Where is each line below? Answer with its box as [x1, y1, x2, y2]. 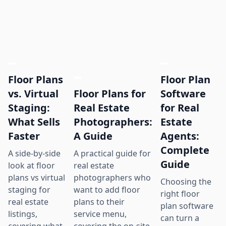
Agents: [160, 129, 199, 143]
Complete [160, 143, 209, 157]
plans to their [74, 196, 125, 207]
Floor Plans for [74, 86, 146, 100]
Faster [8, 129, 40, 143]
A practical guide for [74, 147, 151, 159]
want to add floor [74, 184, 140, 195]
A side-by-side [8, 147, 61, 159]
